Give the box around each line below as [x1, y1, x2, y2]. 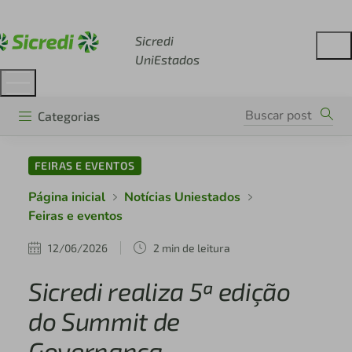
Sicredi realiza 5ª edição [27, 276, 291, 306]
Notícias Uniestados [123, 189, 240, 207]
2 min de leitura [152, 240, 230, 255]
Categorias [38, 108, 100, 123]
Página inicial [27, 189, 105, 207]
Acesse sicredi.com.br [31, 8, 162, 24]
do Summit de [27, 306, 180, 336]
